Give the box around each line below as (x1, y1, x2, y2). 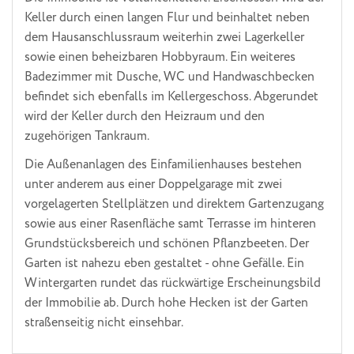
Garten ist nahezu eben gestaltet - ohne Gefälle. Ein (24, 254, 304, 273)
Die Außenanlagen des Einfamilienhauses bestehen (24, 156, 302, 175)
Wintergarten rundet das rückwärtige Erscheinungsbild (24, 274, 321, 293)
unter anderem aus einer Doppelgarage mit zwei (24, 175, 282, 194)
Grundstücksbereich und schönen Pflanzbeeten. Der (24, 235, 309, 254)
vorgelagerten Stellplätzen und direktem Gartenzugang (24, 195, 324, 214)
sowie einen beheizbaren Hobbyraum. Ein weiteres (24, 47, 296, 66)
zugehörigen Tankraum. (24, 126, 149, 145)
